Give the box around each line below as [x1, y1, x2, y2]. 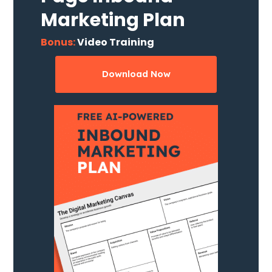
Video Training [75, 35, 155, 49]
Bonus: [41, 35, 76, 49]
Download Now [101, 68, 171, 80]
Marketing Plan [41, 7, 186, 33]
